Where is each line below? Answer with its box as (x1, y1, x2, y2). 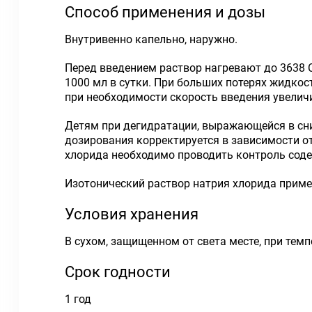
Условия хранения (65, 205, 198, 223)
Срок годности (65, 263, 171, 281)
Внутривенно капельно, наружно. (65, 33, 237, 46)
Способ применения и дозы (65, 3, 265, 21)
